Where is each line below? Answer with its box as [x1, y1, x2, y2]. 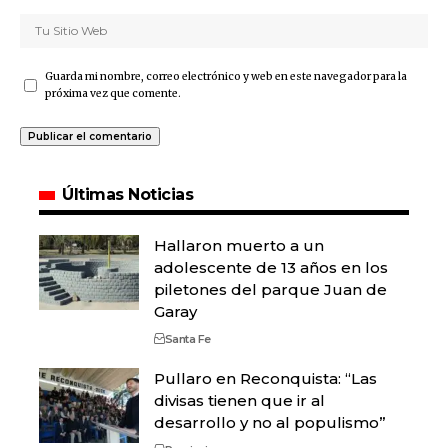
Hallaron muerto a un [154, 236, 324, 256]
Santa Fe [164, 332, 211, 347]
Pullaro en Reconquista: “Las [154, 369, 377, 389]
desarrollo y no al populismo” [154, 413, 386, 433]
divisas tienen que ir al [154, 391, 325, 411]
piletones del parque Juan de [154, 280, 387, 300]
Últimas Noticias [62, 185, 194, 205]
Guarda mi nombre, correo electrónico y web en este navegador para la [45, 70, 407, 84]
